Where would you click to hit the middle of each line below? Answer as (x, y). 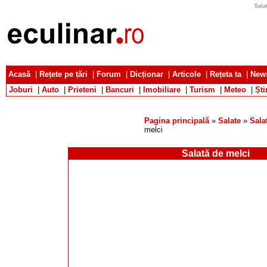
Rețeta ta (226, 74)
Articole (187, 74)
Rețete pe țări (63, 74)
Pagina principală (177, 121)
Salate (229, 121)
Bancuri (120, 90)
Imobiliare (162, 90)
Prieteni (82, 90)
